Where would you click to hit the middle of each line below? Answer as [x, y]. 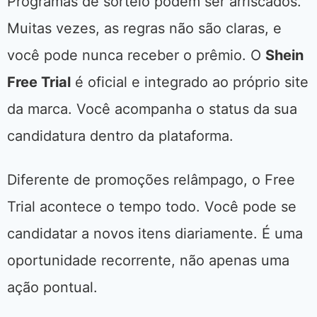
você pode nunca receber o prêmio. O [136, 56]
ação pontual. [52, 288]
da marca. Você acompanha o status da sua [152, 109]
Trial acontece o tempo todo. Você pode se [152, 207]
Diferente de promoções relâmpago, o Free [151, 180]
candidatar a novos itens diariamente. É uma [155, 234]
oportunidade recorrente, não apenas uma [148, 261]
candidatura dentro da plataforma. [120, 136]
